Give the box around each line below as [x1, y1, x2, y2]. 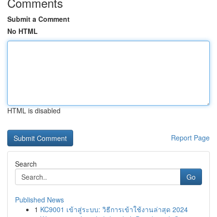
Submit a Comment [7, 14, 70, 24]
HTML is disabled [7, 106, 61, 115]
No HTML [7, 26, 38, 36]
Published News [15, 195, 64, 204]
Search [15, 159, 37, 169]
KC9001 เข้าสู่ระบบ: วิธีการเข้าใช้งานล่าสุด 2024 [40, 204, 188, 214]
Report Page [171, 133, 210, 142]
